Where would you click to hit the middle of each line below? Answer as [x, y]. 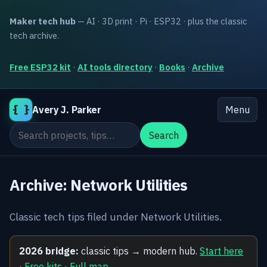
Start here [222, 251]
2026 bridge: [49, 251]
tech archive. [34, 35]
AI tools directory [115, 67]
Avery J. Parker [67, 110]
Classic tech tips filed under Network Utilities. [116, 216]
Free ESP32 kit [40, 67]
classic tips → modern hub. [139, 251]
